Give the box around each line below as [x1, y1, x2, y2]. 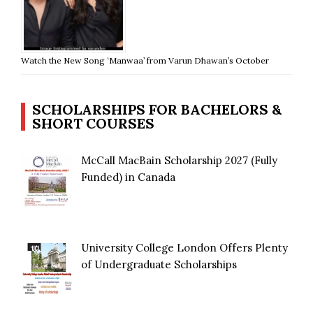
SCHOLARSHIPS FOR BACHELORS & [32, 100, 282, 118]
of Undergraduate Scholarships [81, 258, 238, 272]
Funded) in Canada [81, 170, 176, 184]
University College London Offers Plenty [81, 241, 289, 255]
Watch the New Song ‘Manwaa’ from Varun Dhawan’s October [21, 54, 269, 66]
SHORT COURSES [32, 114, 154, 132]
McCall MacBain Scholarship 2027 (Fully [81, 153, 278, 167]
